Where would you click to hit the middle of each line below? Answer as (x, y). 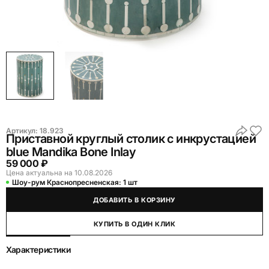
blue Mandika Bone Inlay (71, 152)
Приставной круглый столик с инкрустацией (131, 139)
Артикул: (23, 131)
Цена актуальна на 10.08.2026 (59, 173)
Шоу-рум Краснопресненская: (68, 182)
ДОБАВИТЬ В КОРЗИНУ (134, 200)
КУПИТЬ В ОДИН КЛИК (134, 224)
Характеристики (38, 249)
